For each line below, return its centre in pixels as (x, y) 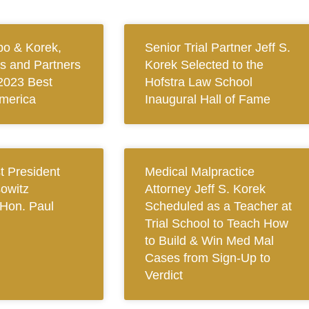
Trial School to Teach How (216, 224)
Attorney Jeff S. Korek (205, 189)
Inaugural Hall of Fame (207, 100)
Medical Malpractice (199, 172)
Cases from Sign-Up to (207, 258)
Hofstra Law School (198, 82)
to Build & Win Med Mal (209, 241)
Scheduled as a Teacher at (218, 207)
